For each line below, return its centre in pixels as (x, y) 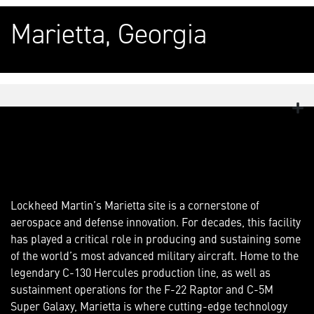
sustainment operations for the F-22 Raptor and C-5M (142, 289)
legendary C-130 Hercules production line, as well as (141, 272)
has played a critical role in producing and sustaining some (156, 239)
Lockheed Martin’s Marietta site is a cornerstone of (135, 205)
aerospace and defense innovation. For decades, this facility (156, 222)
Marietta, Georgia (109, 34)
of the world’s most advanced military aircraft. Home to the (155, 255)
